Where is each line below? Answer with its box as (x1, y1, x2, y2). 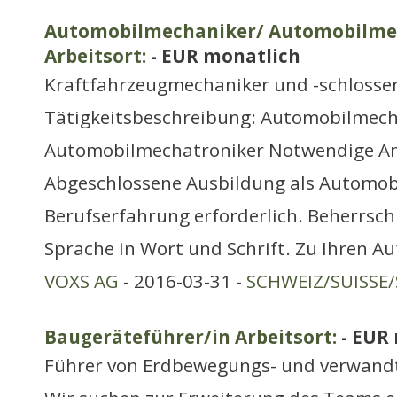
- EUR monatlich (146, 43, 300, 68)
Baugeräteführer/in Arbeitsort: (44, 324, 337, 349)
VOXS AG (44, 269, 119, 293)
